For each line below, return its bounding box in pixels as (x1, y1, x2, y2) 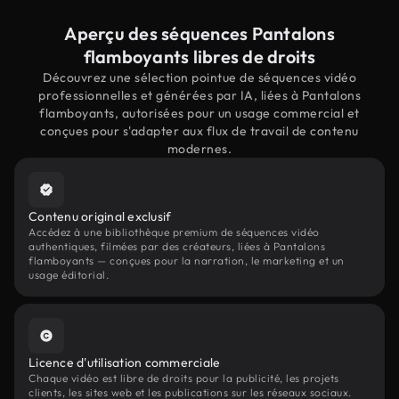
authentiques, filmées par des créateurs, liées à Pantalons (28, 240, 325, 253)
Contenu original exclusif (28, 208, 172, 224)
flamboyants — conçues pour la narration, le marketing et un (28, 254, 345, 267)
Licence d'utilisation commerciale (28, 354, 221, 370)
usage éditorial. (28, 268, 109, 281)
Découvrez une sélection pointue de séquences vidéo (43, 69, 356, 85)
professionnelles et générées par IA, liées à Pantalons (38, 87, 361, 103)
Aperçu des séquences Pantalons (64, 22, 335, 45)
